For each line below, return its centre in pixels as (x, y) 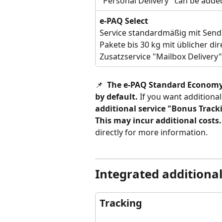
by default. (116, 96)
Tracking (121, 203)
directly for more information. (152, 132)
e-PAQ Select (124, 21)
